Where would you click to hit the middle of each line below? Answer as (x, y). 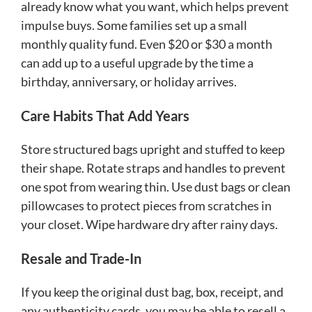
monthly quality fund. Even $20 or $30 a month (147, 44)
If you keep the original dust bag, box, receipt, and (152, 292)
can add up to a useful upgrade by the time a (137, 63)
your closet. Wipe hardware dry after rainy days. (149, 225)
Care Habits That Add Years (105, 116)
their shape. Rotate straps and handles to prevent (153, 168)
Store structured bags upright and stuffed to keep (153, 149)
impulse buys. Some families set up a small (134, 25)
